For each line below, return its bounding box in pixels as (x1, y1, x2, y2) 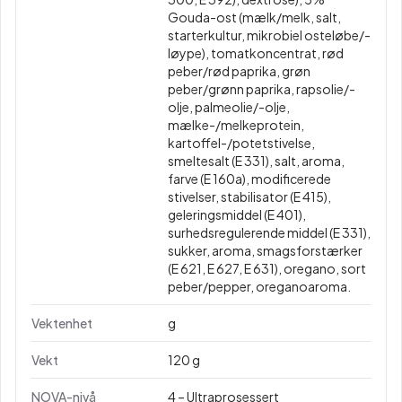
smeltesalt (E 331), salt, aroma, (168, 153, 345, 169)
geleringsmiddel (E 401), (168, 206, 306, 223)
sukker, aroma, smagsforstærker (168, 242, 363, 258)
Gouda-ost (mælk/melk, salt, (168, 9, 341, 25)
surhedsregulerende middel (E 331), (168, 224, 371, 240)
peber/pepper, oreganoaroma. (168, 278, 351, 294)
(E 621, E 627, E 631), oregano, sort (168, 260, 366, 276)
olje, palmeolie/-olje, (168, 99, 290, 115)
